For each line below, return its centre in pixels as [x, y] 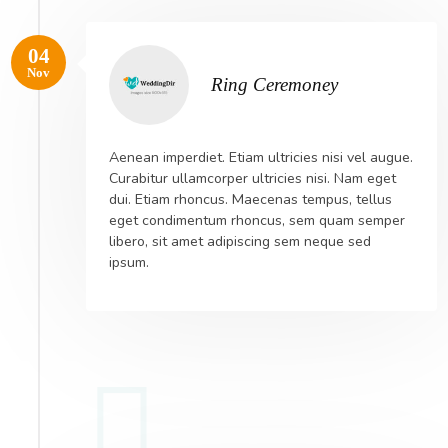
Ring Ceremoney [275, 84]
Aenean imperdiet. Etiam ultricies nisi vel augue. [260, 158]
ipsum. [128, 263]
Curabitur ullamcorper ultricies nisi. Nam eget [252, 179]
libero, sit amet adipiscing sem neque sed [239, 242]
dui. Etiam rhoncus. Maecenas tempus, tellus [250, 200]
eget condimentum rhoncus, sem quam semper [256, 221]
